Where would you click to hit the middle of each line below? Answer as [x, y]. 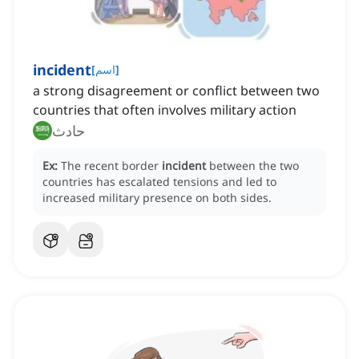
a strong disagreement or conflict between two [176, 91]
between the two [254, 166]
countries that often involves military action [165, 110]
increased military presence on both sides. [157, 198]
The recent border [111, 166]
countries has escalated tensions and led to [159, 182]
